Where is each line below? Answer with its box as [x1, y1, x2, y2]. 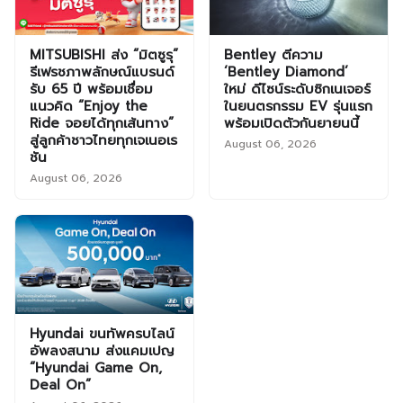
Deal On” [30, 375, 91, 396]
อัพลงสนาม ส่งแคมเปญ [30, 341, 175, 362]
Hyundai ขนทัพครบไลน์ [30, 324, 175, 345]
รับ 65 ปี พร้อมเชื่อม [30, 79, 153, 100]
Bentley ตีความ [224, 45, 323, 66]
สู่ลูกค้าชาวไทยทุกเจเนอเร [30, 130, 177, 151]
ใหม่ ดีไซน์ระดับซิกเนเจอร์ [224, 79, 371, 100]
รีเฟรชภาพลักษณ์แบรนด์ [30, 62, 175, 83]
